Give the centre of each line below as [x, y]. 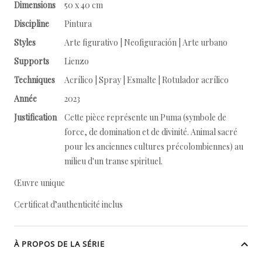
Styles [25, 42]
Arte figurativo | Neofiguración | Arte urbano [146, 42]
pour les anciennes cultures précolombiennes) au [154, 146]
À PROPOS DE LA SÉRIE [59, 244]
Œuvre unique [39, 183]
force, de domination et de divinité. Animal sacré [151, 132]
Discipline [32, 24]
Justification [35, 117]
